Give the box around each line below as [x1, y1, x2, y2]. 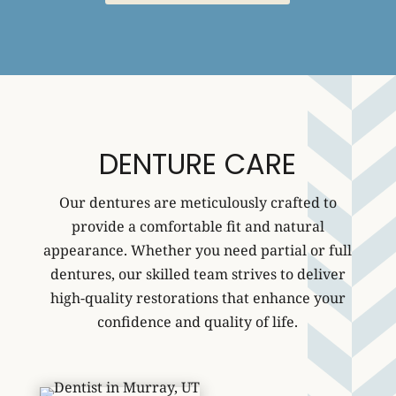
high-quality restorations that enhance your [49, 288, 346, 308]
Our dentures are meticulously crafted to [58, 193, 337, 212]
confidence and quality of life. [97, 312, 299, 331]
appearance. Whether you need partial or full [43, 240, 353, 260]
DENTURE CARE [99, 144, 297, 184]
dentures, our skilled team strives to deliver [49, 264, 346, 284]
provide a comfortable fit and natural [71, 217, 324, 236]
